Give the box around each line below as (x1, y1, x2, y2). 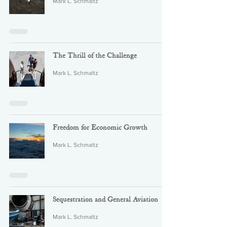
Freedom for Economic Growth (53, 124, 147, 131)
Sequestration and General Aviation (53, 196, 158, 203)
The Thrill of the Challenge (53, 52, 137, 59)
